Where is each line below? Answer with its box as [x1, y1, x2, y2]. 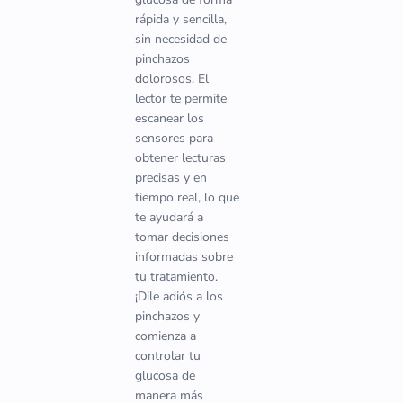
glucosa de [135, 367, 195, 384]
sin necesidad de [135, 31, 227, 48]
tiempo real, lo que [135, 189, 239, 206]
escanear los [135, 110, 204, 127]
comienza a [135, 327, 196, 345]
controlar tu [135, 347, 201, 364]
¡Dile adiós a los [135, 288, 223, 305]
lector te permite [135, 90, 227, 107]
